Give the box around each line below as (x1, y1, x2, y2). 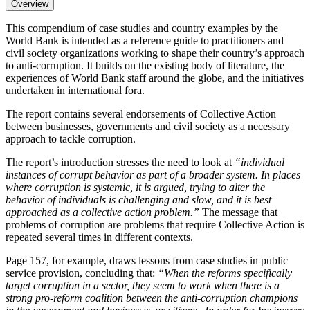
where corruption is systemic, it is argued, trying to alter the (6, 181, 265, 193)
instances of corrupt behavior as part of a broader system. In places (6, 168, 300, 181)
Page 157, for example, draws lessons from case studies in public (6, 254, 288, 266)
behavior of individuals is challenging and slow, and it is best (6, 193, 271, 206)
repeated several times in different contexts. (6, 230, 193, 243)
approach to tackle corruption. (6, 132, 136, 145)
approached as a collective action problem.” (6, 206, 199, 218)
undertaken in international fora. (6, 84, 145, 96)
